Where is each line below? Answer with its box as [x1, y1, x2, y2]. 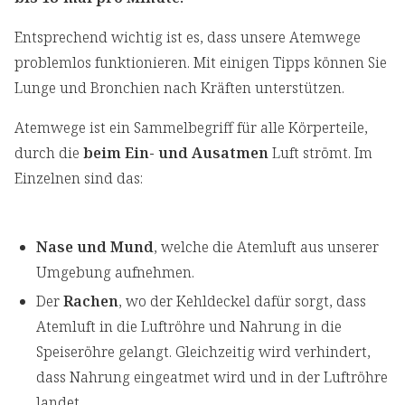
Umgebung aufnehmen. [36, 262, 194, 283]
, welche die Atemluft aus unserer [154, 237, 379, 258]
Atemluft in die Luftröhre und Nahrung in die [36, 316, 342, 337]
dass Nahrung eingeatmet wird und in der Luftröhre [36, 367, 388, 388]
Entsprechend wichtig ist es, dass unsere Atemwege [14, 27, 361, 48]
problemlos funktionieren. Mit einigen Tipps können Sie [14, 52, 387, 73]
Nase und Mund [36, 237, 154, 258]
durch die [14, 143, 83, 164]
